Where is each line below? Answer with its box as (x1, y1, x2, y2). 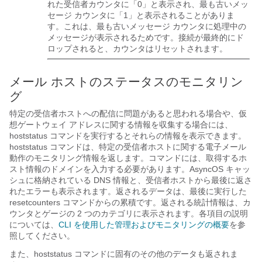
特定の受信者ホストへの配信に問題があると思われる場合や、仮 (9, 109, 247, 118)
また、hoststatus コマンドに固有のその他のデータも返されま (9, 249, 238, 258)
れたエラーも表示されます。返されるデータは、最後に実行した (9, 187, 247, 196)
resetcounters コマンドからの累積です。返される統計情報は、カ (9, 198, 251, 207)
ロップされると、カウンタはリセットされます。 (47, 44, 227, 53)
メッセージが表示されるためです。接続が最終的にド (47, 33, 244, 42)
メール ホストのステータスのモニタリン (9, 75, 243, 88)
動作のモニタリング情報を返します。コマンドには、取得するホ (9, 153, 247, 163)
